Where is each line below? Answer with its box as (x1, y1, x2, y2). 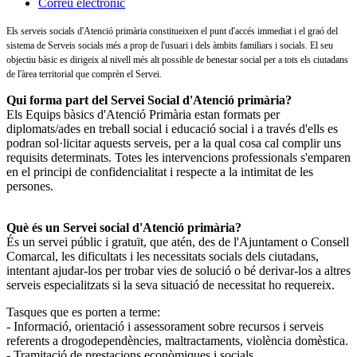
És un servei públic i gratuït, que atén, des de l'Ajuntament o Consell (6, 235, 349, 249)
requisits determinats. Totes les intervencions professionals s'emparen (6, 151, 351, 165)
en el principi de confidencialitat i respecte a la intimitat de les (6, 165, 313, 179)
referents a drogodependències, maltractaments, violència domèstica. (6, 334, 348, 348)
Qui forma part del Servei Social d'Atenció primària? (6, 93, 292, 108)
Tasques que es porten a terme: (6, 305, 160, 320)
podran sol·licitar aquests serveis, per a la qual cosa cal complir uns (6, 136, 341, 151)
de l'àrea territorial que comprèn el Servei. (6, 69, 162, 80)
